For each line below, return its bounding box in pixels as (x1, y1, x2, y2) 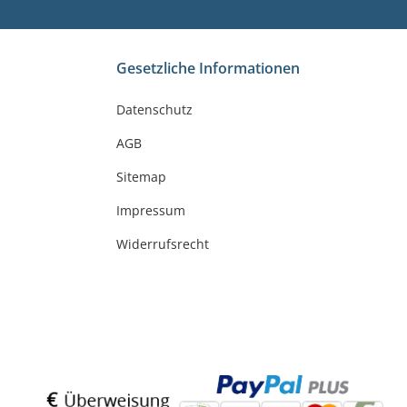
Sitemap (116, 168, 166, 186)
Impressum (116, 202, 185, 220)
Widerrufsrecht (116, 235, 209, 253)
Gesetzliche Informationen (116, 58, 300, 79)
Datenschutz (116, 101, 193, 119)
